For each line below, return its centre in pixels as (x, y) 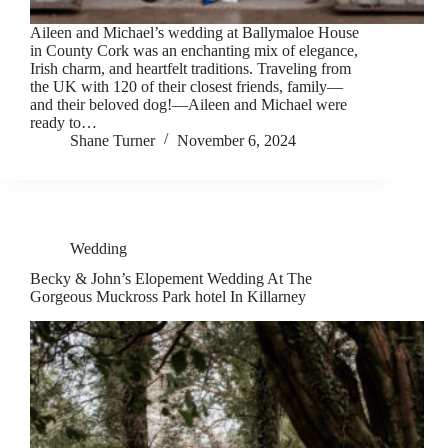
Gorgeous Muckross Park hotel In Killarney (168, 297)
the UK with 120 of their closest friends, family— (186, 86)
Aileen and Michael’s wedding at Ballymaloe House (194, 32)
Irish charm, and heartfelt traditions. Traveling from (190, 68)
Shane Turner (112, 140)
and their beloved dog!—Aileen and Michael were (188, 104)
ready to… (63, 122)
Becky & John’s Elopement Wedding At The (171, 279)
